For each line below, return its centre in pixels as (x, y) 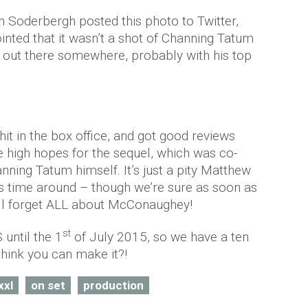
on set (48, 285)
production (113, 285)
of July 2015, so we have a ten (160, 237)
